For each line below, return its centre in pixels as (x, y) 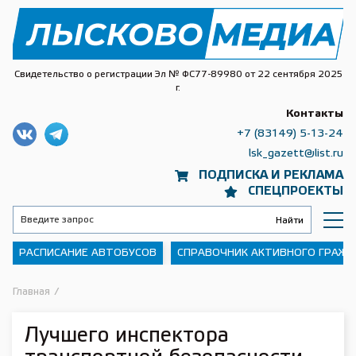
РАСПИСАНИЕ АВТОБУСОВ (88, 253)
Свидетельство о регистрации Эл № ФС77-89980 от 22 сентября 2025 (178, 74)
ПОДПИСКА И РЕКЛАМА (271, 176)
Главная (31, 292)
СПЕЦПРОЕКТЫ (296, 192)
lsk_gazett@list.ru (296, 154)
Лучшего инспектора (127, 336)
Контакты (315, 114)
